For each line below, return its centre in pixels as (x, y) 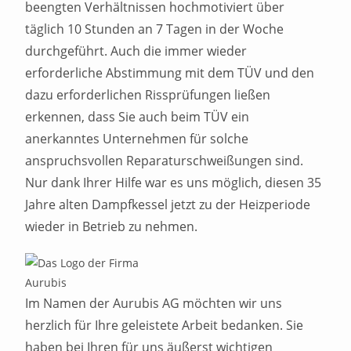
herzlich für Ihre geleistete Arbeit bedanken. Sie (165, 325)
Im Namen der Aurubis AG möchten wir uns (154, 303)
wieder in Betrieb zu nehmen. (112, 226)
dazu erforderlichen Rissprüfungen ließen (148, 95)
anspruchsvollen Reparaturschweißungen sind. (165, 161)
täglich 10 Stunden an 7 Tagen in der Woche (155, 29)
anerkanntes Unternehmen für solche (137, 139)
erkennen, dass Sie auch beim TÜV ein (138, 117)
